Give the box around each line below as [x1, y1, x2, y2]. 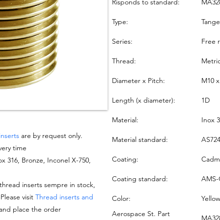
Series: [111, 36, 133, 46]
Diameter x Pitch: [111, 76, 165, 85]
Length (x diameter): [111, 95, 175, 105]
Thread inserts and [35, 192, 93, 202]
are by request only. [19, 131, 82, 140]
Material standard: [111, 135, 168, 144]
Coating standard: [111, 174, 168, 183]
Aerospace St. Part [111, 209, 170, 219]
